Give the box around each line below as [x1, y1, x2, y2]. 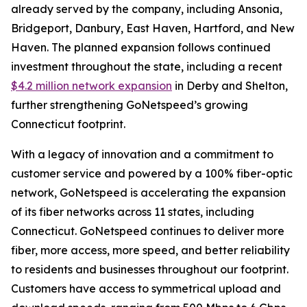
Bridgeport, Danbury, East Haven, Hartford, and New [11, 21, 295, 35]
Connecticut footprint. [11, 117, 125, 131]
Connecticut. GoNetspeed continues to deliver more [11, 224, 284, 238]
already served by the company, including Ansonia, [11, 2, 282, 16]
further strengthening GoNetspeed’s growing [11, 98, 248, 112]
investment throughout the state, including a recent [11, 60, 282, 73]
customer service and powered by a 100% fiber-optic [11, 167, 293, 180]
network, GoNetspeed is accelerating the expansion [11, 186, 286, 199]
